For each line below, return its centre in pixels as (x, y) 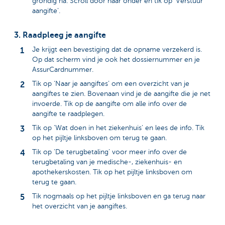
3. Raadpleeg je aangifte (60, 35)
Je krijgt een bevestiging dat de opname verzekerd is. (117, 49)
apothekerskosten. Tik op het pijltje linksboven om (112, 172)
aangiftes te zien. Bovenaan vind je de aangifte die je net (121, 93)
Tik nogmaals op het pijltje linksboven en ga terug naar (119, 196)
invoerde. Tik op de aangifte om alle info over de (109, 103)
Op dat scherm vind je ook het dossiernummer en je (116, 59)
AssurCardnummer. (63, 69)
